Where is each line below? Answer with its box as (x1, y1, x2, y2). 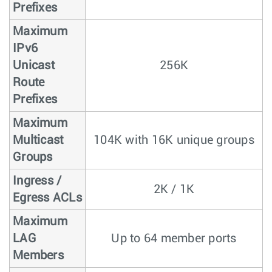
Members (13, 249, 64, 262)
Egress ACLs (13, 191, 82, 204)
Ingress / (13, 174, 62, 187)
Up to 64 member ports (111, 232, 237, 245)
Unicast (13, 59, 55, 72)
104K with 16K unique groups (93, 134, 254, 146)
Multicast (13, 134, 64, 146)
